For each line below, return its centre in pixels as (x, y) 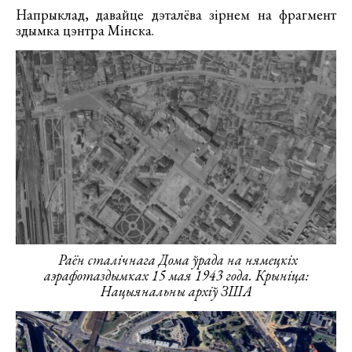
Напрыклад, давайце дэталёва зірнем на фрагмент (176, 15)
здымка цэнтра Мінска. (85, 31)
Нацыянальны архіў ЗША (176, 291)
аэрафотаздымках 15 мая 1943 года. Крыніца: (176, 275)
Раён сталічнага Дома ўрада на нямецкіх (178, 259)
